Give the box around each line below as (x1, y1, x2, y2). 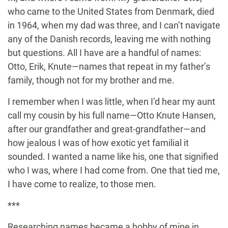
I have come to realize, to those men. (8, 179, 156, 190)
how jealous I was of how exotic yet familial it (8, 137, 189, 149)
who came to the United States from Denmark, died (8, 6, 214, 17)
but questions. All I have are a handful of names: (8, 47, 201, 59)
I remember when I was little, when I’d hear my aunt (8, 96, 215, 107)
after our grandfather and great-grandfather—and (8, 124, 206, 135)
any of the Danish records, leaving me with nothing (8, 34, 211, 45)
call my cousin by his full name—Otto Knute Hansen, (8, 110, 216, 121)
